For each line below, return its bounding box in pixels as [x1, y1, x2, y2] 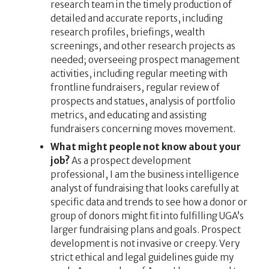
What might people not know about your [50, 141, 241, 153]
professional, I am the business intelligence [50, 169, 239, 181]
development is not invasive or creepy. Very [50, 238, 240, 250]
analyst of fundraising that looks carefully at [50, 183, 239, 195]
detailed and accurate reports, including [50, 13, 223, 25]
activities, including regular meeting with [50, 68, 228, 80]
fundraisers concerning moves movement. [50, 123, 235, 135]
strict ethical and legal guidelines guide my [50, 252, 234, 264]
